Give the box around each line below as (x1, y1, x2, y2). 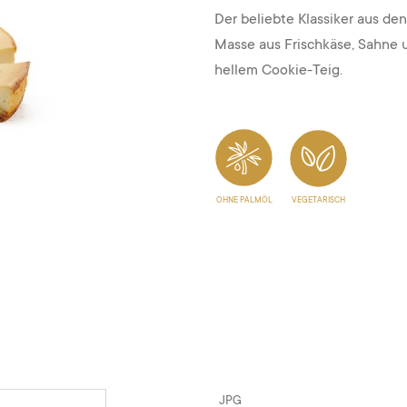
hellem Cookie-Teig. (214, 59, 342, 79)
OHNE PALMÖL (215, 194, 273, 205)
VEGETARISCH (292, 194, 345, 205)
